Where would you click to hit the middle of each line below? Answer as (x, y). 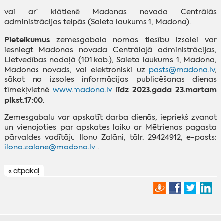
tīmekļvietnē (29, 90)
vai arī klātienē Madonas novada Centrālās (110, 12)
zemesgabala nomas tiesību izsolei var (137, 40)
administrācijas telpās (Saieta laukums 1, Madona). (97, 22)
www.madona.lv (83, 90)
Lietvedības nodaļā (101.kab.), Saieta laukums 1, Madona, (110, 59)
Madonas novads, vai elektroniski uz (77, 69)
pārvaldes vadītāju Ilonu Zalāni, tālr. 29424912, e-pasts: (110, 137)
